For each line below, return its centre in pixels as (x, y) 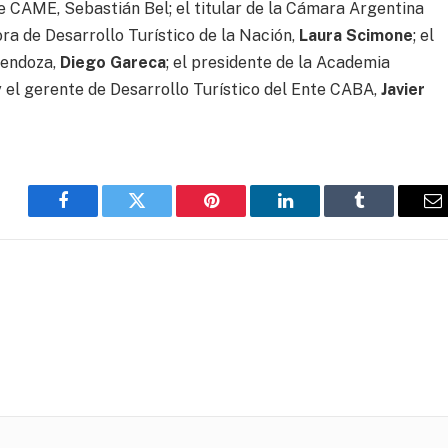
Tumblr (384, 215)
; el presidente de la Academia (278, 62)
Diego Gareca (113, 62)
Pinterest (241, 215)
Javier (403, 89)
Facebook (96, 215)
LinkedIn (316, 215)
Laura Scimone (356, 35)
